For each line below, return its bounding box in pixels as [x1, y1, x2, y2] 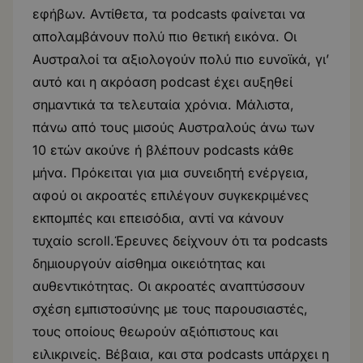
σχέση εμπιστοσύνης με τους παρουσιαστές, [32, 301, 308, 317]
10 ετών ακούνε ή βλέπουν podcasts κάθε [32, 142, 294, 158]
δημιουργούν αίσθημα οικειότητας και [32, 255, 265, 271]
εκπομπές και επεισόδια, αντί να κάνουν [32, 210, 284, 226]
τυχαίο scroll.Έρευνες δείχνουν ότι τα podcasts [32, 233, 327, 249]
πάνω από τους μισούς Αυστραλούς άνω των [32, 119, 314, 135]
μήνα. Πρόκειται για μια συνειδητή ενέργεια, [32, 164, 309, 181]
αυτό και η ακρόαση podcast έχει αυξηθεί [32, 74, 293, 90]
